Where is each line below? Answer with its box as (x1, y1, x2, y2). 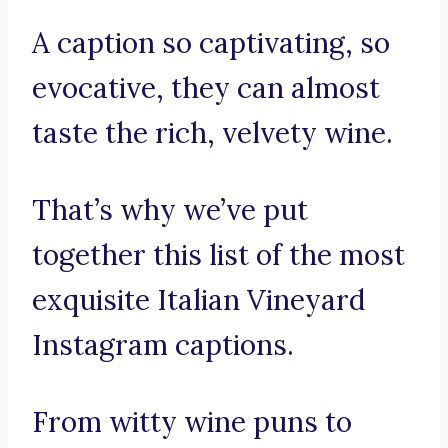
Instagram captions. (32, 327, 294, 364)
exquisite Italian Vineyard (32, 282, 365, 319)
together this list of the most (32, 237, 405, 274)
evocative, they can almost (32, 70, 380, 107)
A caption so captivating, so (32, 25, 390, 62)
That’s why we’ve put (32, 192, 308, 229)
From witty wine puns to (32, 404, 352, 441)
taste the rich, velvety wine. (32, 115, 393, 152)
